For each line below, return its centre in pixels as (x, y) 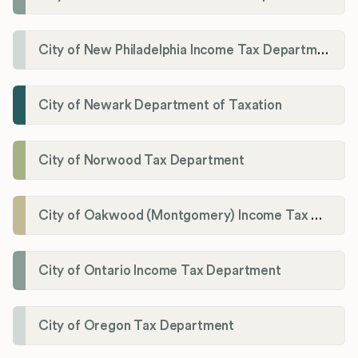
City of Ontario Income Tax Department (160, 271)
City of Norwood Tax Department (141, 161)
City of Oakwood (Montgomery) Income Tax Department (317, 216)
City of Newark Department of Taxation (160, 105)
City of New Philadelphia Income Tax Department (322, 50)
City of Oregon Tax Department (137, 326)
